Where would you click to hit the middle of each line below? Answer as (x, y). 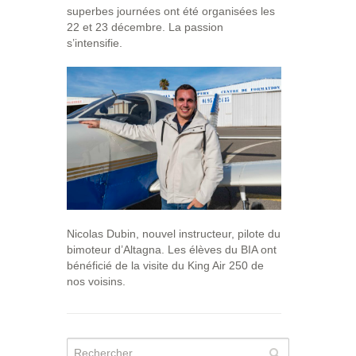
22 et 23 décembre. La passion (145, 27)
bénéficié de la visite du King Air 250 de (165, 266)
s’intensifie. (95, 43)
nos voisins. (96, 282)
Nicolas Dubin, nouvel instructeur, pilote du (174, 234)
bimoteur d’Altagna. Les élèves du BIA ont (172, 250)
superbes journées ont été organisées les (171, 12)
